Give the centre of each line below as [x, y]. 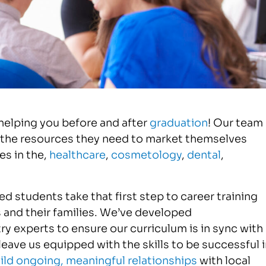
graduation [178, 121]
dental [204, 153]
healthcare [77, 153]
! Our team [235, 121]
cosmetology [146, 153]
